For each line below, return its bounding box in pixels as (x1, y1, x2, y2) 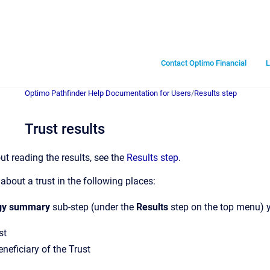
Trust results (25, 121, 105, 137)
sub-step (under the (50, 201, 136, 213)
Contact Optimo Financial (161, 58, 246, 67)
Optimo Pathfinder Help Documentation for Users (25, 89, 191, 98)
